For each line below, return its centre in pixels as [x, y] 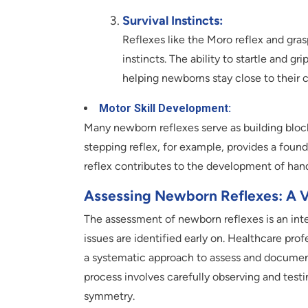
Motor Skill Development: [165, 109]
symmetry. [109, 296]
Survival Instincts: [173, 21]
